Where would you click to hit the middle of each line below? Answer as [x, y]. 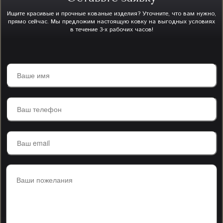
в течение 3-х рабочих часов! [111, 30]
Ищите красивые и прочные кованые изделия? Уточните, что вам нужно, [111, 14]
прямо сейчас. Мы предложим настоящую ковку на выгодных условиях [111, 22]
